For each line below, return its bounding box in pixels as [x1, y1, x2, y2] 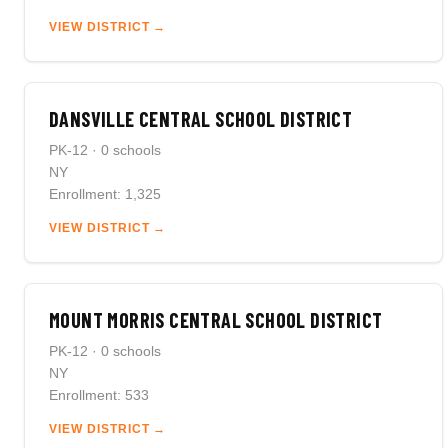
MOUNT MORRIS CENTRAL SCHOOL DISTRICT [49, 308, 383, 332]
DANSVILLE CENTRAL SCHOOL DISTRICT [49, 107, 353, 131]
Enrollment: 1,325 [49, 186, 161, 202]
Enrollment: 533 [49, 387, 149, 403]
